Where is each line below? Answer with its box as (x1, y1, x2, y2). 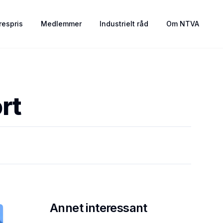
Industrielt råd (100, 19, 148, 28)
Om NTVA (166, 19, 199, 28)
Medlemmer (41, 19, 82, 28)
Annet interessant (50, 201, 147, 215)
